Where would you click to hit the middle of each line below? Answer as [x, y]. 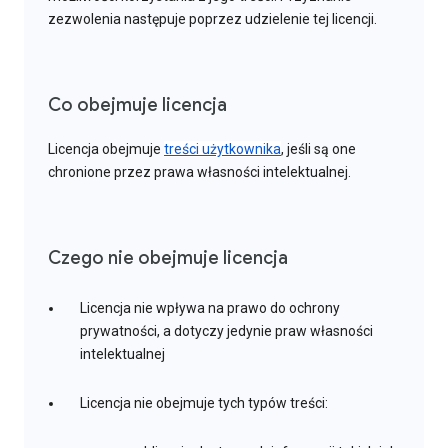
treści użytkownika [222, 149]
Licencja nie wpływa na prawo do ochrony [210, 308]
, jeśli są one [318, 149]
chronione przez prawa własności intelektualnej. [199, 172]
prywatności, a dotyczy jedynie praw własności [226, 331]
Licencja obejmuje [106, 149]
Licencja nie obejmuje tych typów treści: [204, 403]
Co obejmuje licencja [137, 105]
